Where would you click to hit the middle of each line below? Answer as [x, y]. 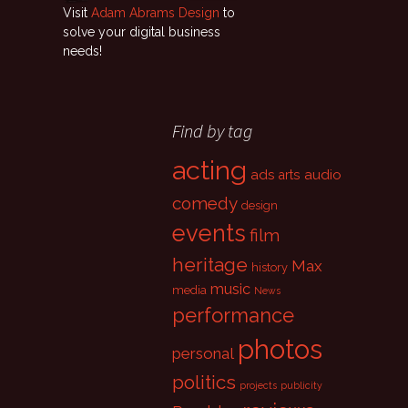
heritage [210, 265]
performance [234, 316]
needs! [82, 51]
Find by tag [213, 131]
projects [259, 386]
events [209, 234]
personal [204, 354]
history [270, 268]
